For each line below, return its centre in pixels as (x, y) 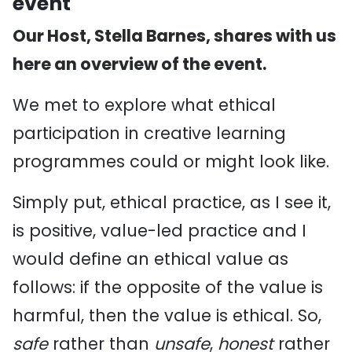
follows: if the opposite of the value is (168, 287)
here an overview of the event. (139, 64)
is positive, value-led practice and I (159, 231)
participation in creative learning (149, 133)
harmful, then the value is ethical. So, (167, 315)
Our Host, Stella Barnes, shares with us (174, 36)
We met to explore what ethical (144, 105)
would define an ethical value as (150, 259)
